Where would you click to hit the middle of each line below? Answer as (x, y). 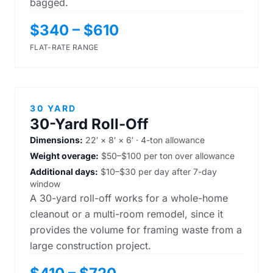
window (45, 184)
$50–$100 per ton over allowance (167, 156)
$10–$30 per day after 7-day (158, 172)
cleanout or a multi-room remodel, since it (126, 214)
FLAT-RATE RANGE (64, 47)
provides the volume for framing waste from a (136, 230)
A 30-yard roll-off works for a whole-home (129, 198)
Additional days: (64, 172)
